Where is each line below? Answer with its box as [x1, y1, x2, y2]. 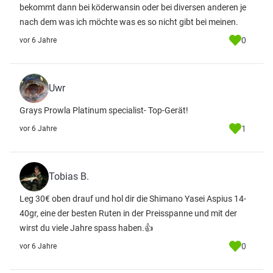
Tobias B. [49, 171, 89, 182]
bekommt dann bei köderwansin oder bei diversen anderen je [19, 2, 246, 12]
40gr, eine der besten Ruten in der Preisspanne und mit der [19, 208, 237, 218]
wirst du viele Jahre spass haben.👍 [19, 223, 153, 233]
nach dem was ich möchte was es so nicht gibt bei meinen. [19, 17, 238, 27]
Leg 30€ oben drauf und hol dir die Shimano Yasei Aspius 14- [19, 194, 246, 204]
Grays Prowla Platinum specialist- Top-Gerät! [19, 105, 188, 115]
